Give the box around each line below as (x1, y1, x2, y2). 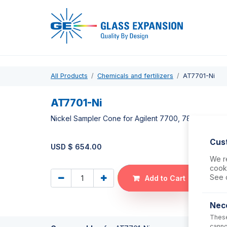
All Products (51, 72, 88, 80)
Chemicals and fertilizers (97, 72, 173, 80)
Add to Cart (143, 174, 185, 183)
